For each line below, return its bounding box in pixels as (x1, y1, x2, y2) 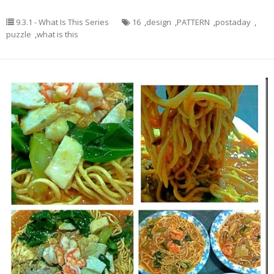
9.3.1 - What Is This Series (16, 17, 109, 28)
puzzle (6, 29, 31, 40)
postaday (215, 17, 251, 28)
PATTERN (177, 17, 210, 28)
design (146, 17, 171, 28)
